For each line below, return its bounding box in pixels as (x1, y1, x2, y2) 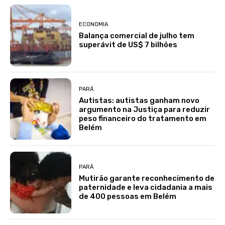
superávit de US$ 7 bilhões (79, 40, 178, 50)
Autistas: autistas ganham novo (79, 95, 200, 105)
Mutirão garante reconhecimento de (79, 173, 215, 183)
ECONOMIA (79, 21, 108, 28)
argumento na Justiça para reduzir (79, 104, 210, 114)
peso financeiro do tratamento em (79, 114, 207, 123)
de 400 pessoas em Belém (79, 191, 177, 201)
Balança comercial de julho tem (79, 31, 195, 41)
